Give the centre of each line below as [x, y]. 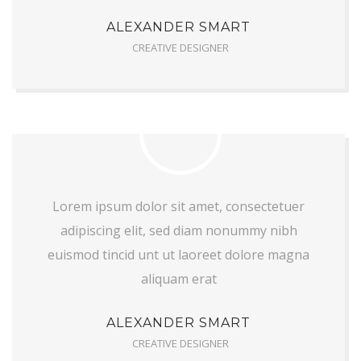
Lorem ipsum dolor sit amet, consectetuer [178, 206]
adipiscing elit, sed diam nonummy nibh [178, 230]
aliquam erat [178, 279]
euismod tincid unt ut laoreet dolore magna [178, 255]
